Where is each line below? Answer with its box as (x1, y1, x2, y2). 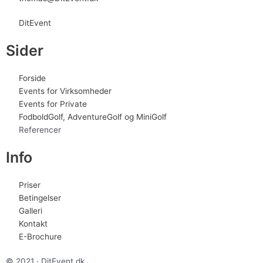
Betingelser (19, 193, 62, 203)
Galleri (19, 206, 43, 215)
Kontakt (19, 219, 48, 228)
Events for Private (19, 99, 87, 109)
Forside (19, 73, 46, 83)
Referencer (19, 125, 62, 134)
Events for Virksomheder (19, 86, 112, 96)
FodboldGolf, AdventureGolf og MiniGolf (19, 112, 167, 122)
